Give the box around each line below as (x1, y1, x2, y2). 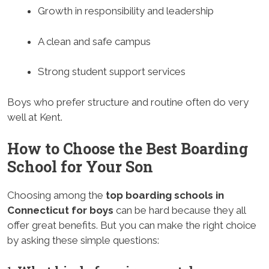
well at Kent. (7, 110, 62, 123)
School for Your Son (7, 157, 153, 177)
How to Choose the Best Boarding (7, 139, 248, 159)
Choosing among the (7, 189, 106, 202)
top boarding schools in (106, 189, 224, 202)
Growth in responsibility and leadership (38, 5, 214, 17)
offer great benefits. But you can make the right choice (7, 219, 256, 232)
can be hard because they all (113, 204, 246, 217)
